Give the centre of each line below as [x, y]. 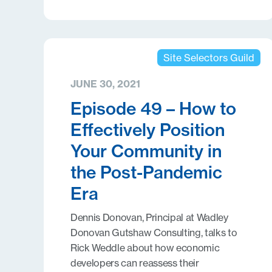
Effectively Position [148, 130]
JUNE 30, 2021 [105, 84]
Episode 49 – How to [153, 108]
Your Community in [146, 151]
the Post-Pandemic [146, 172]
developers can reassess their [135, 263]
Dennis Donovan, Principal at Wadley [149, 217]
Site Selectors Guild [209, 58]
